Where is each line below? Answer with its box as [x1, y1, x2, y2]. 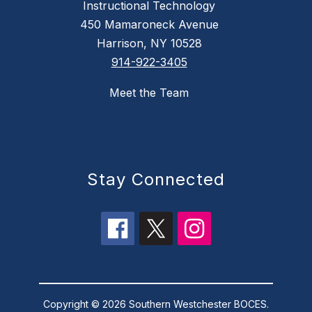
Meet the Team [109, 86, 189, 100]
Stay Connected [87, 169, 225, 190]
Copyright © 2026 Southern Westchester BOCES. [42, 298, 269, 311]
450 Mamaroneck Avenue [79, 17, 219, 32]
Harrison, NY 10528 [96, 36, 202, 51]
